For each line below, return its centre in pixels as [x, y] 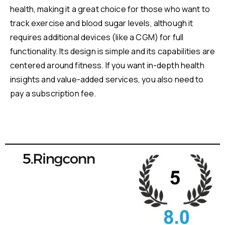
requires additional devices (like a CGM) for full [97, 37]
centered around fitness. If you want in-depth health [107, 66]
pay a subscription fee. [53, 94]
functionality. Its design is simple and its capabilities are [113, 51]
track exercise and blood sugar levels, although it [102, 23]
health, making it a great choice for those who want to [110, 9]
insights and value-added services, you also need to [107, 80]
